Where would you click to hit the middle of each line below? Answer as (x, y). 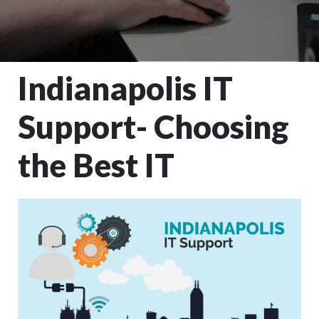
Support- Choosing (153, 127)
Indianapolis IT (125, 88)
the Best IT (96, 165)
